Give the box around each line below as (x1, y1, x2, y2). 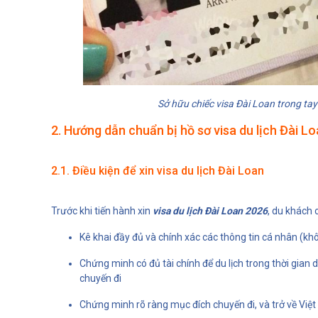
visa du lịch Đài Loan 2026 (153, 204, 268, 216)
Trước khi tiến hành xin (51, 204, 153, 216)
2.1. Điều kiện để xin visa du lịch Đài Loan (51, 163, 264, 177)
